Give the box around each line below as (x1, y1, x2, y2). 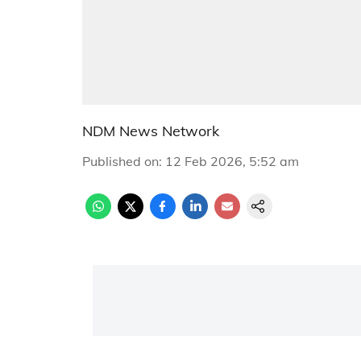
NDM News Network (82, 122, 219, 140)
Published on (82, 153, 159, 169)
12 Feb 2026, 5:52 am (165, 153, 299, 169)
